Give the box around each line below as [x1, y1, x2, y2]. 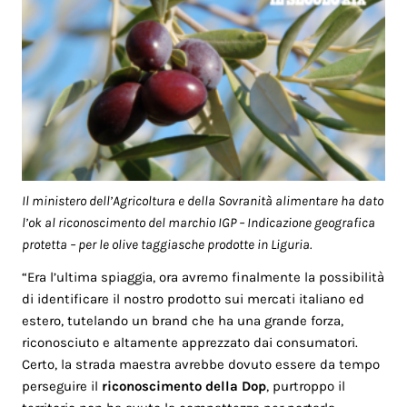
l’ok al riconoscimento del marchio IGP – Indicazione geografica [22, 213, 376, 231]
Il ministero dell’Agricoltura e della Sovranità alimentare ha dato [22, 192, 384, 209]
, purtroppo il [266, 378, 346, 395]
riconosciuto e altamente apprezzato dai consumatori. [22, 334, 359, 352]
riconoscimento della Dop [102, 378, 267, 395]
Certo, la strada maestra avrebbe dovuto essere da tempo [22, 356, 381, 373]
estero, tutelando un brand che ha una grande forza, [22, 313, 344, 330]
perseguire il [22, 378, 103, 395]
